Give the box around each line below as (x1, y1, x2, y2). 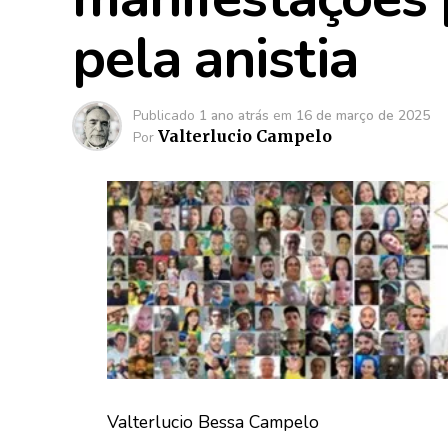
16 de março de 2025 (296, 106, 430, 125)
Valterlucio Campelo (158, 126, 332, 146)
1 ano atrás (199, 106, 269, 125)
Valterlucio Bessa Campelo (107, 410, 319, 435)
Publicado (133, 106, 195, 125)
